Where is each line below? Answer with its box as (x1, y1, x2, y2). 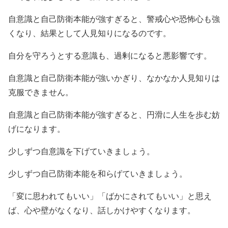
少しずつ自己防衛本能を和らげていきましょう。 (8, 169, 187, 179)
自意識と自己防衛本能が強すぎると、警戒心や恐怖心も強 (8, 15, 220, 24)
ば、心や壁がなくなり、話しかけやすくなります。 (8, 206, 195, 215)
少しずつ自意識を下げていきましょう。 (8, 147, 155, 156)
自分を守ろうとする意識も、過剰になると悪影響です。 (8, 51, 212, 61)
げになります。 (8, 125, 65, 134)
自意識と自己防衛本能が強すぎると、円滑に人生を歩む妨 (8, 110, 220, 120)
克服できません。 (8, 88, 73, 97)
